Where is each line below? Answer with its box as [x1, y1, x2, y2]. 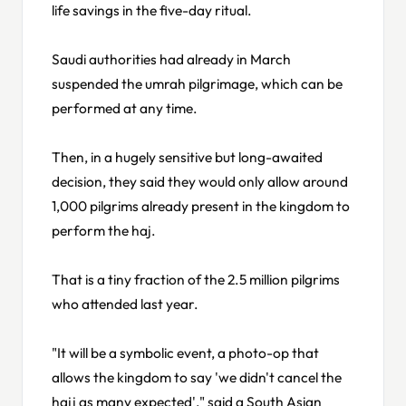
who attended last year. [52, 294, 198, 313]
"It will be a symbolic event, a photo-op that [52, 343, 319, 362]
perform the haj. [52, 220, 156, 239]
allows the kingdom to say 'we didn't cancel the [52, 367, 342, 386]
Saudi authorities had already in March [52, 49, 291, 68]
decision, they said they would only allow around [52, 171, 348, 190]
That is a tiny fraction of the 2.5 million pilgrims [52, 269, 340, 288]
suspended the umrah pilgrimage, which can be [52, 73, 343, 92]
